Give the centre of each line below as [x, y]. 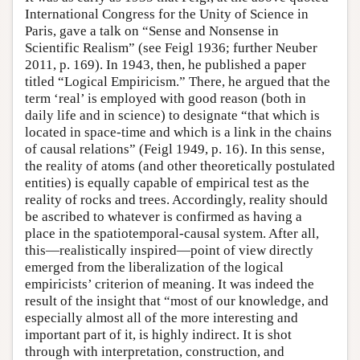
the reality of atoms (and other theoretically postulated [180, 166]
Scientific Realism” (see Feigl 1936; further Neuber [171, 48]
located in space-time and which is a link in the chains [178, 133]
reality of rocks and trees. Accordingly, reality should [176, 200]
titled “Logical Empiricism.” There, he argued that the [178, 82]
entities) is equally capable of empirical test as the [167, 183]
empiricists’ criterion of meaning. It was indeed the [170, 284]
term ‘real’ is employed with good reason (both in [166, 99]
